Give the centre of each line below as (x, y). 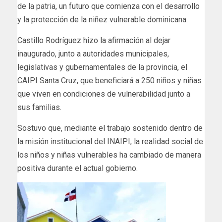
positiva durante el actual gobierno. (78, 168)
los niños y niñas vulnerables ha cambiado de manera (109, 155)
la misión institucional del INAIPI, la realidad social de (110, 142)
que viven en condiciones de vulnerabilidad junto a (104, 94)
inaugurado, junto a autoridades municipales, (93, 54)
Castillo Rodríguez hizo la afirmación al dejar (94, 41)
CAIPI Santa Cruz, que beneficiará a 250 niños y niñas (110, 81)
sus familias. (39, 108)
